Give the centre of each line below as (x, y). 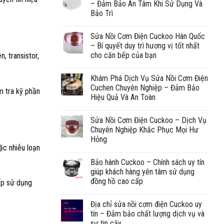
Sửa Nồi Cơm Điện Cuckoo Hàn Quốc (148, 36)
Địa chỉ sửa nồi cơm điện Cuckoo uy (146, 204)
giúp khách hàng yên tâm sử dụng (142, 171)
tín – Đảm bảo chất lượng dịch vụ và (147, 213)
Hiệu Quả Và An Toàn (123, 97)
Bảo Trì (102, 13)
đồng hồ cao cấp (117, 181)
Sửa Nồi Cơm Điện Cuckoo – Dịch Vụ (148, 120)
